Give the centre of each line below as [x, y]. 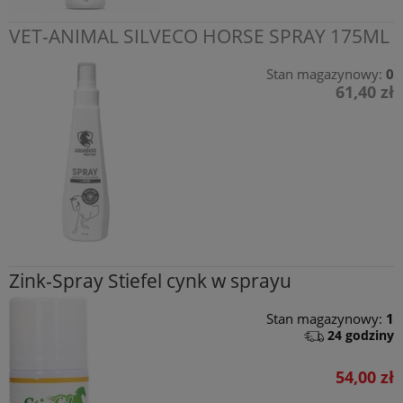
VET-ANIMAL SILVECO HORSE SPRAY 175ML [199, 36]
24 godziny [361, 336]
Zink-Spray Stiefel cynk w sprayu [150, 281]
